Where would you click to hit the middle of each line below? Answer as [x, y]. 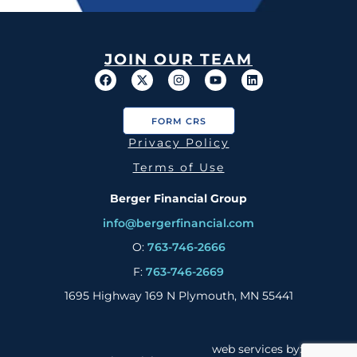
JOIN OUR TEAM [178, 60]
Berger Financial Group [178, 199]
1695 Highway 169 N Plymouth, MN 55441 [178, 295]
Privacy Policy [178, 143]
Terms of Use [178, 168]
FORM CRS [178, 122]
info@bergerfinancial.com [178, 223]
